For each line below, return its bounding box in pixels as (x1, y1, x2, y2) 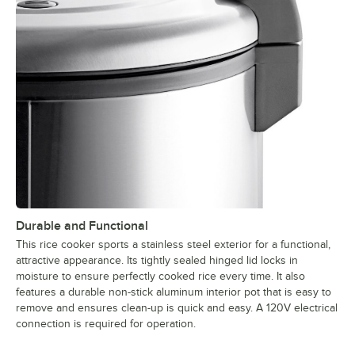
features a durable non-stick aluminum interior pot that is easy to (16, 285, 331, 298)
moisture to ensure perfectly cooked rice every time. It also (16, 269, 305, 282)
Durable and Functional (16, 218, 148, 233)
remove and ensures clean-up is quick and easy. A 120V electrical (16, 301, 338, 314)
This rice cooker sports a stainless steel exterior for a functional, (16, 238, 330, 250)
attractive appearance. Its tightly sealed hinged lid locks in (16, 254, 298, 266)
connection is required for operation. (16, 317, 196, 330)
